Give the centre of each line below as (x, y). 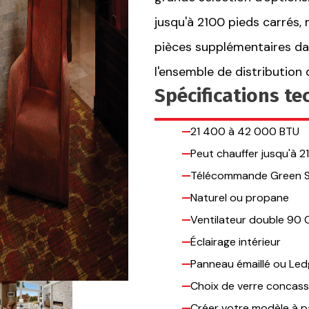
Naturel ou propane (240, 197)
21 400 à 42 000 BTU (245, 131)
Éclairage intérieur (236, 241)
